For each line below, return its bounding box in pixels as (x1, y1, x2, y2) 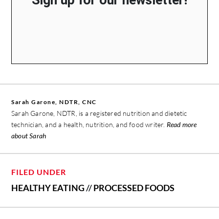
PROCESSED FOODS (93, 182, 175, 193)
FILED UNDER (11, 167, 66, 176)
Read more (166, 120, 197, 129)
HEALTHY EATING (11, 182, 85, 193)
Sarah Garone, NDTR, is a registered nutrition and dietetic (11, 109, 187, 117)
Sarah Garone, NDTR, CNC (11, 98, 97, 106)
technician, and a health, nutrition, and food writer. (11, 120, 167, 129)
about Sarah (11, 131, 46, 140)
